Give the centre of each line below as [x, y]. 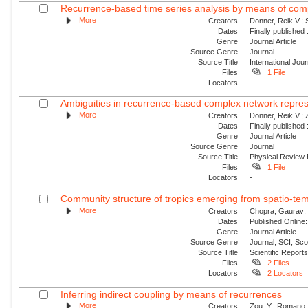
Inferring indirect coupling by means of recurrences [172, 294]
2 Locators [285, 273]
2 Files [278, 262]
